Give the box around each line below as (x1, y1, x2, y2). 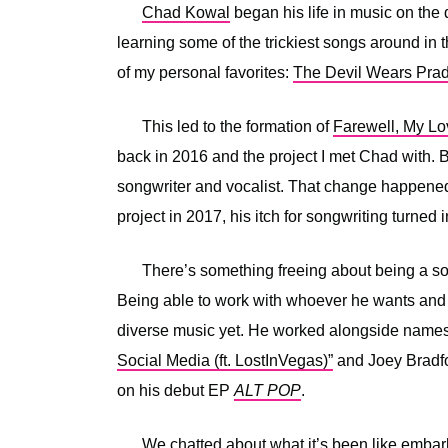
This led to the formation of (142, 117, 333, 135)
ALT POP (234, 381, 301, 399)
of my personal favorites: (117, 63, 293, 81)
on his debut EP (117, 381, 234, 399)
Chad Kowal (142, 3, 230, 21)
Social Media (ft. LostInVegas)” (117, 351, 333, 369)
